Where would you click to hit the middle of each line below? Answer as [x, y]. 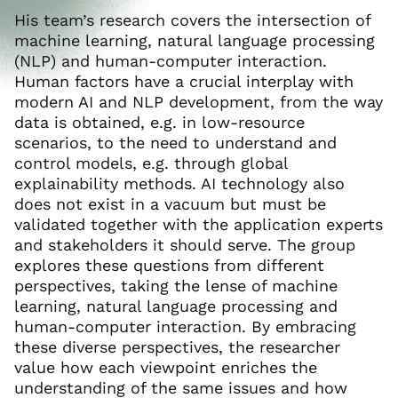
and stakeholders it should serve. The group [185, 245]
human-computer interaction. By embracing [185, 326]
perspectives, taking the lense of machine [176, 286]
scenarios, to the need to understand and [175, 143]
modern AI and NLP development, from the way [199, 102]
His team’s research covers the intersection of [192, 20]
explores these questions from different [169, 265]
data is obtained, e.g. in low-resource [159, 122]
